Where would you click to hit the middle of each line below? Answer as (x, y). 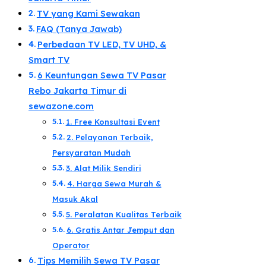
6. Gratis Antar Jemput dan (120, 230)
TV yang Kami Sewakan (88, 14)
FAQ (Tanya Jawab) (79, 29)
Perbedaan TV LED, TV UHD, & (102, 45)
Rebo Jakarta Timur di (77, 91)
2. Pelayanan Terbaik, (110, 137)
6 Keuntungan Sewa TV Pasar (102, 76)
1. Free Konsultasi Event (113, 122)
